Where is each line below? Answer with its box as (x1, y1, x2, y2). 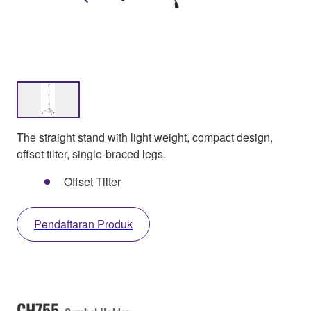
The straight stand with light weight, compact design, (17, 129, 273, 146)
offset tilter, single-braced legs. (17, 146, 166, 162)
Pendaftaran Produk (34, 216, 133, 233)
